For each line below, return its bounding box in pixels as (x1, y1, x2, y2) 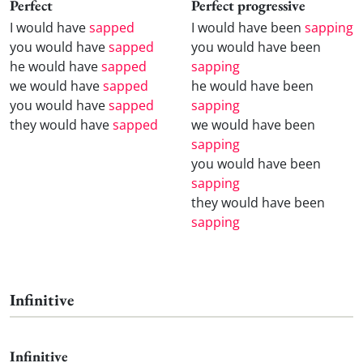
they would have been (191, 194, 325, 212)
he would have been (191, 77, 314, 96)
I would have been (191, 19, 305, 37)
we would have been (191, 116, 315, 135)
